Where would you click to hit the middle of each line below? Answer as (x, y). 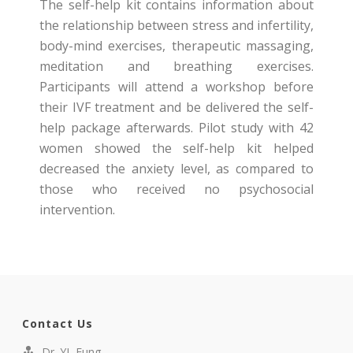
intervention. (77, 210)
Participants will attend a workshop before (176, 87)
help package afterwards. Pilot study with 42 (176, 128)
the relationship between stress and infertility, (176, 26)
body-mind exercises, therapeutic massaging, (176, 46)
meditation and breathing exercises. (176, 67)
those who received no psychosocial (176, 190)
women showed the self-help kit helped (176, 149)
